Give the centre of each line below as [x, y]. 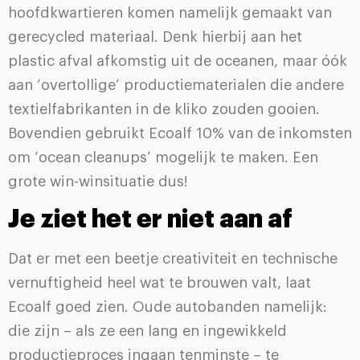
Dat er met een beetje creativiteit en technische [173, 259]
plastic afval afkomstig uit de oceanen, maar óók [178, 61]
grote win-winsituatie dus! [98, 181]
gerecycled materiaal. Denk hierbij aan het [155, 37]
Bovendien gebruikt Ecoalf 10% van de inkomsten [180, 133]
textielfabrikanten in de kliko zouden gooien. [164, 109]
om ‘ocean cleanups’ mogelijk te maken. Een [163, 157]
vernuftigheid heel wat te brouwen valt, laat [160, 283]
